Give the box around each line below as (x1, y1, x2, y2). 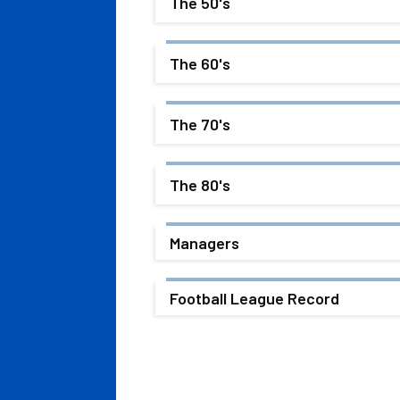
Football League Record (170, 287, 339, 308)
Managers (170, 232, 239, 253)
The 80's (170, 174, 230, 195)
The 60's (170, 53, 230, 73)
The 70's (170, 113, 230, 134)
